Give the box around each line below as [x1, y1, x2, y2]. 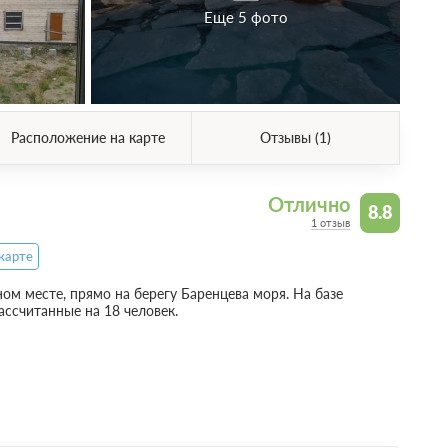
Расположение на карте [10, 129, 165, 147]
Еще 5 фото [203, 7, 288, 26]
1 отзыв [311, 216, 351, 230]
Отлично [268, 193, 351, 217]
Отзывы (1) [260, 129, 332, 147]
